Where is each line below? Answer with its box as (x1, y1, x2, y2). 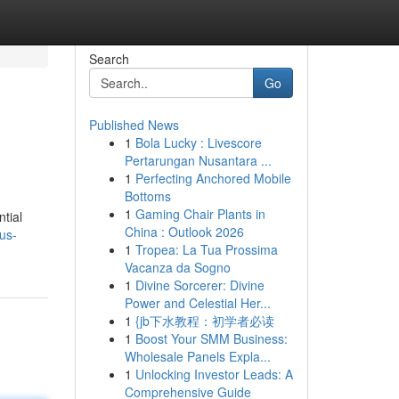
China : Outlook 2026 (124, 223, 244, 240)
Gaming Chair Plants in (134, 205, 265, 223)
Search (88, 50, 129, 68)
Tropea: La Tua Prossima (134, 240, 278, 258)
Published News (88, 116, 179, 134)
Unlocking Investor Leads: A (134, 365, 293, 383)
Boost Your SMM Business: (134, 330, 288, 347)
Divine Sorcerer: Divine (134, 276, 265, 294)
